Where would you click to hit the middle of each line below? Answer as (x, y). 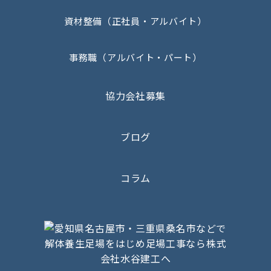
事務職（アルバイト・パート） (135, 57)
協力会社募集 (135, 96)
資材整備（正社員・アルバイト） (135, 21)
